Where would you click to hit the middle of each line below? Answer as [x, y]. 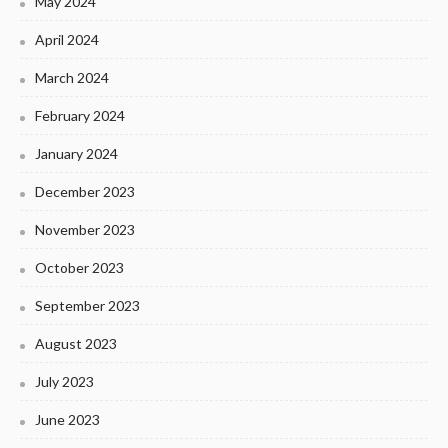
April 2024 [67, 40]
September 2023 [87, 306]
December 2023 [85, 192]
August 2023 [76, 344]
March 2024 [72, 78]
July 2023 [64, 382]
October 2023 [79, 268]
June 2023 [67, 420]
